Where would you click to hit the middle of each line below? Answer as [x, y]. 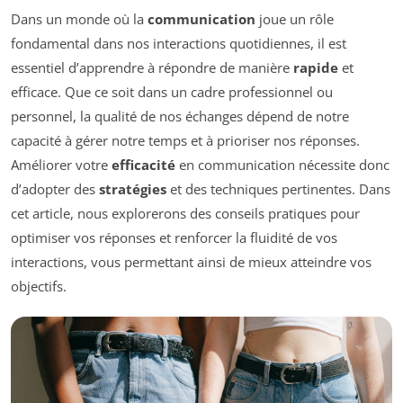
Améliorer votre [61, 165]
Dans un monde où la [79, 19]
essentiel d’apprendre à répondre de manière [152, 68]
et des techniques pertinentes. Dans [278, 189]
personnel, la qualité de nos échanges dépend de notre [180, 116]
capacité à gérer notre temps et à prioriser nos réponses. [185, 141]
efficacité [143, 165]
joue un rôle [295, 19]
